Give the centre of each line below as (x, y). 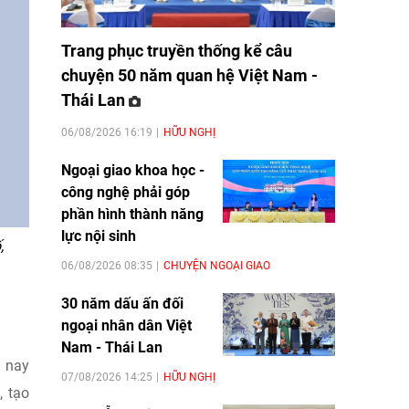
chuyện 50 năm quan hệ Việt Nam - (189, 75)
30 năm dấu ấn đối (122, 303)
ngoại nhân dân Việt (126, 325)
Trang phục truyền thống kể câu (177, 50)
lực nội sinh (99, 236)
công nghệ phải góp (126, 192)
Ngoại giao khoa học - (133, 170)
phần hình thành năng (132, 214)
